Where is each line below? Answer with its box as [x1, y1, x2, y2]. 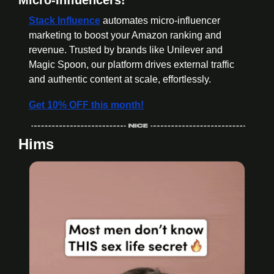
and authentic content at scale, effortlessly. [29, 73, 211, 84]
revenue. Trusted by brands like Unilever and [29, 44, 223, 55]
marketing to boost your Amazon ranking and [29, 29, 221, 40]
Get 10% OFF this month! [29, 99, 144, 110]
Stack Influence [29, 15, 100, 26]
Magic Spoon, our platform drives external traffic [29, 59, 234, 70]
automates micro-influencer [100, 15, 220, 26]
